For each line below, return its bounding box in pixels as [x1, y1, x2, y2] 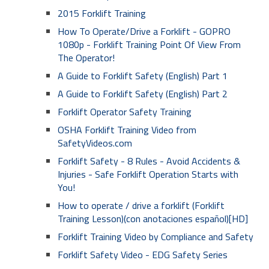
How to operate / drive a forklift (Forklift [58, 198, 225, 213]
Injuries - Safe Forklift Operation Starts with [58, 167, 238, 181]
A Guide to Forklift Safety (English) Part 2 [58, 86, 228, 101]
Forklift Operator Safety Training [58, 104, 192, 119]
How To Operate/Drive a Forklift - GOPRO [58, 24, 231, 38]
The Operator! [58, 50, 115, 65]
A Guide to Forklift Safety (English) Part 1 [58, 68, 228, 83]
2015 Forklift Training [58, 6, 146, 20]
